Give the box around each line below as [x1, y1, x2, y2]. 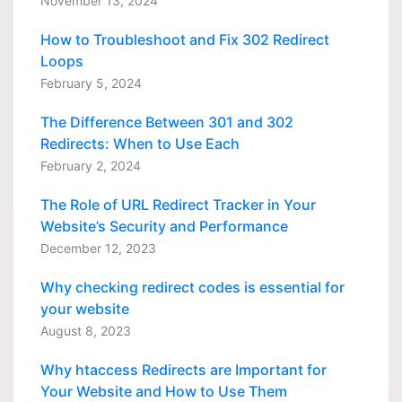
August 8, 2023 [40, 323, 131, 339]
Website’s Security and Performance [40, 217, 288, 236]
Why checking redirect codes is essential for [40, 278, 345, 297]
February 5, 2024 [40, 75, 142, 92]
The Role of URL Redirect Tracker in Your [40, 196, 316, 214]
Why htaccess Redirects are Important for [40, 361, 327, 380]
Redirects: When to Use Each [40, 135, 240, 153]
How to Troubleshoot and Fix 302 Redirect [40, 31, 329, 49]
